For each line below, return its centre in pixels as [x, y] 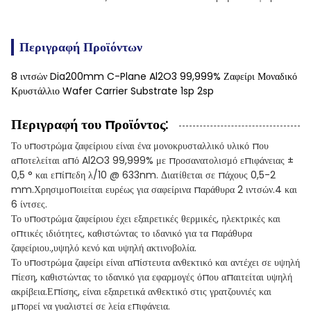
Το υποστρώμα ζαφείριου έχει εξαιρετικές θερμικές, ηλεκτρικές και [146, 219]
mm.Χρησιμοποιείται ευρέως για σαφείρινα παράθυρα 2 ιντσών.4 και [154, 190]
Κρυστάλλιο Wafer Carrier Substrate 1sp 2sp [112, 91]
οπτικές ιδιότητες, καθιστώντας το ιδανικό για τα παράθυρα [132, 233]
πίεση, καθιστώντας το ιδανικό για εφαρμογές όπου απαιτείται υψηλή [152, 277]
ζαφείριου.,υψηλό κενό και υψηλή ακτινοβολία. [104, 248]
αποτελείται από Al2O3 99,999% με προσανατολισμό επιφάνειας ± [152, 160]
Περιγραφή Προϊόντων [81, 47]
